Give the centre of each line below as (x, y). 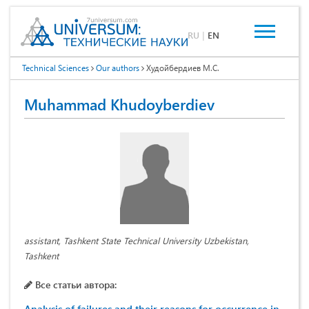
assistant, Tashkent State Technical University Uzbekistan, (137, 241)
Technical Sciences (56, 68)
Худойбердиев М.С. (182, 68)
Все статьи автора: (74, 285)
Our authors (118, 68)
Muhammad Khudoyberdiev (119, 104)
